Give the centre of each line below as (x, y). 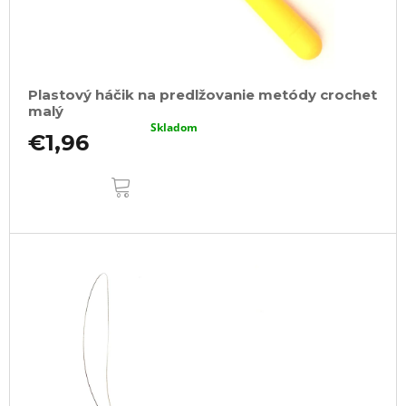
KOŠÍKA (164, 187)
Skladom (174, 127)
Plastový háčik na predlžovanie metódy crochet (203, 94)
